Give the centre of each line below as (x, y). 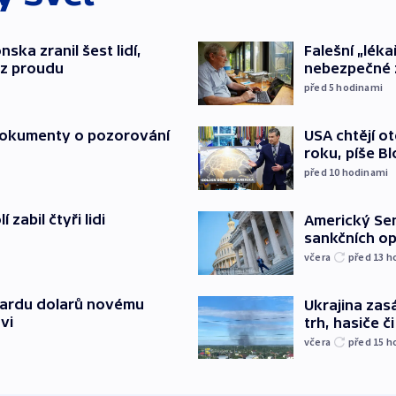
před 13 (367, 256)
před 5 (320, 87)
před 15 (367, 341)
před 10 (323, 171)
